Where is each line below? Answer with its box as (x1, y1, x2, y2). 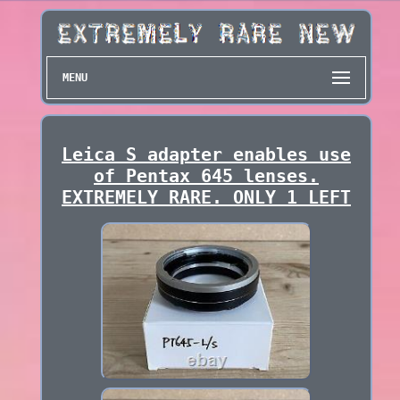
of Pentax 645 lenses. (93, 165, 319, 187)
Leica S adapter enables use (61, 144, 351, 166)
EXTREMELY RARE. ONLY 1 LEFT (61, 187, 351, 209)
